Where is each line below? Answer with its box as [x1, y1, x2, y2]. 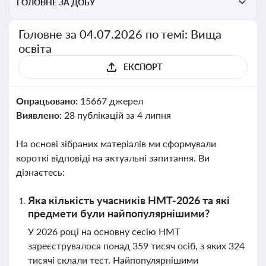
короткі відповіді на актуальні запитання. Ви [16, 152, 210, 163]
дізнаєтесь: [16, 166, 65, 178]
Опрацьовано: [16, 95, 80, 106]
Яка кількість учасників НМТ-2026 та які [28, 194, 230, 207]
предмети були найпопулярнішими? [28, 207, 210, 220]
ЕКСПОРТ [123, 62, 162, 72]
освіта [18, 41, 52, 55]
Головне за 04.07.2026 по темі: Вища [18, 27, 222, 41]
